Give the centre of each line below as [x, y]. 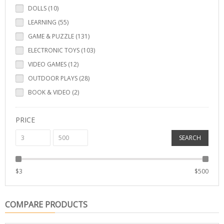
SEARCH [190, 138]
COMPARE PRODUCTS [46, 204]
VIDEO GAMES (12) [53, 64]
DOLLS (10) [43, 8]
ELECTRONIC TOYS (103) [61, 50]
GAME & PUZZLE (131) [59, 36]
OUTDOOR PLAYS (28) [59, 78]
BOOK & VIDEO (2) [53, 92]
